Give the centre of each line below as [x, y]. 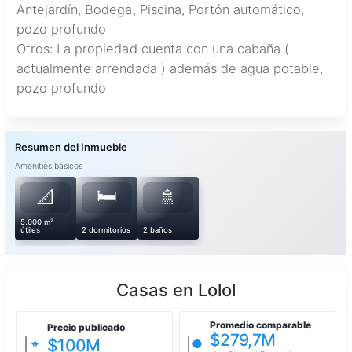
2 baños [158, 230]
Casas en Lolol [176, 290]
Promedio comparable [260, 325]
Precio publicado [86, 327]
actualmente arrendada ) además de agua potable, [170, 69]
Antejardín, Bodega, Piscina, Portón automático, [161, 10]
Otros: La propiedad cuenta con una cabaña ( [153, 49]
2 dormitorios [106, 230]
